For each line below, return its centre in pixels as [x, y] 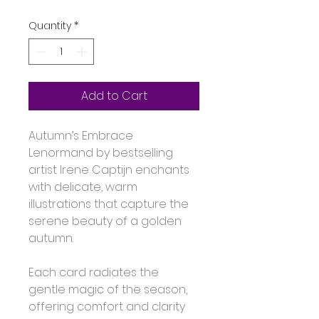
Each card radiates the [95, 273]
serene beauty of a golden [106, 221]
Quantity [50, 26]
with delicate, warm [84, 187]
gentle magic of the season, [109, 290]
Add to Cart [114, 96]
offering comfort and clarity [108, 307]
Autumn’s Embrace [82, 136]
